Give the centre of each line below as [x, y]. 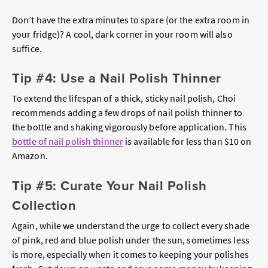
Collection [44, 205]
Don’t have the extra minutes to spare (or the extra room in [131, 19]
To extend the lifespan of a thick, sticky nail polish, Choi [124, 98]
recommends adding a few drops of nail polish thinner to [127, 113]
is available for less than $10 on [187, 141]
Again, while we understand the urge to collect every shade [131, 225]
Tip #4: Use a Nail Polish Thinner [117, 77]
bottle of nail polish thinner [68, 141]
